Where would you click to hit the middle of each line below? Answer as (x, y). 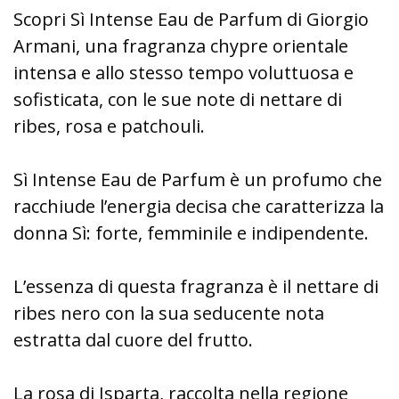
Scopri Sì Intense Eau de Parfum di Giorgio (191, 19)
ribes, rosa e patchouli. (109, 126)
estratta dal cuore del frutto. (133, 340)
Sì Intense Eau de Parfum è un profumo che (198, 179)
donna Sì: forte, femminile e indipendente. (191, 233)
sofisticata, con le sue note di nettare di (178, 99)
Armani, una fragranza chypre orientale (181, 46)
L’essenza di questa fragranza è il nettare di (196, 286)
